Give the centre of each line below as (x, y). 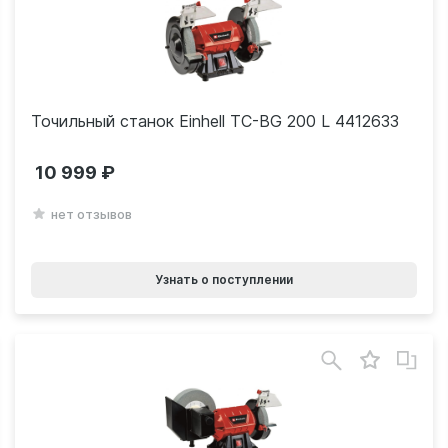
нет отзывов (91, 213)
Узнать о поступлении (223, 279)
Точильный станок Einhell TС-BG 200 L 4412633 (214, 121)
